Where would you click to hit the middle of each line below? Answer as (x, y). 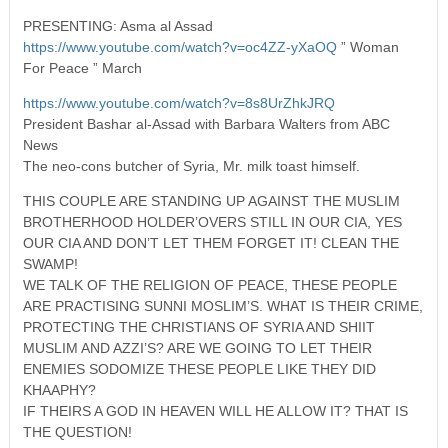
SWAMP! (50, 263)
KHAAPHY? (59, 389)
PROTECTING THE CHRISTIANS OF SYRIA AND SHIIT (198, 326)
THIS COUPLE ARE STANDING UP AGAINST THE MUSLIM (211, 200)
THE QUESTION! (77, 431)
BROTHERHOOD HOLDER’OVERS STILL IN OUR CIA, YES (212, 221)
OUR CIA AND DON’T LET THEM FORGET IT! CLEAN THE (210, 242)
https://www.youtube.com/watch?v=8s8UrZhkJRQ (178, 102)
